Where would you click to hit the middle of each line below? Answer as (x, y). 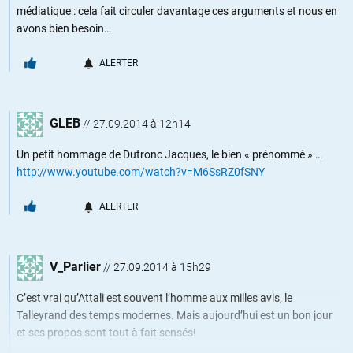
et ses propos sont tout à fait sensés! (106, 332)
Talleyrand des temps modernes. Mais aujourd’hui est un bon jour (175, 315)
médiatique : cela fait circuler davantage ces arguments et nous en (177, 11)
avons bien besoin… (64, 28)
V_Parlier (75, 266)
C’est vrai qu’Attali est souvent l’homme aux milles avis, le (154, 297)
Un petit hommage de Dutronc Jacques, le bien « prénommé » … (169, 154)
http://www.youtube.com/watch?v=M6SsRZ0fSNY (141, 171)
